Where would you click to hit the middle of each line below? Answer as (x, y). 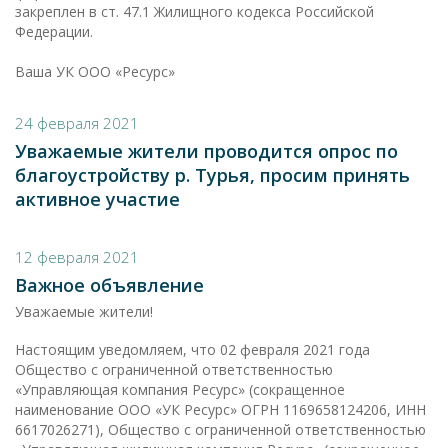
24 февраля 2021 (77, 123)
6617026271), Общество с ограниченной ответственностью (220, 429)
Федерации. (54, 31)
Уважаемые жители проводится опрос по (206, 151)
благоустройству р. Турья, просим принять (212, 175)
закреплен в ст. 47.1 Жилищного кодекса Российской (194, 11)
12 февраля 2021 (77, 257)
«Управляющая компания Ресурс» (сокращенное (180, 389)
